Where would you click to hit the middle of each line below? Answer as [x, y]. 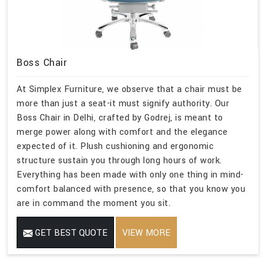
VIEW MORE [146, 233]
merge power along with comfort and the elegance [122, 132]
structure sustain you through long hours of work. [119, 160]
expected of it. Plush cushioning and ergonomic [115, 146]
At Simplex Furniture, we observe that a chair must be [129, 89]
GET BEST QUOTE [70, 233]
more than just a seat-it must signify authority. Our [123, 103]
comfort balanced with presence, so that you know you [131, 189]
